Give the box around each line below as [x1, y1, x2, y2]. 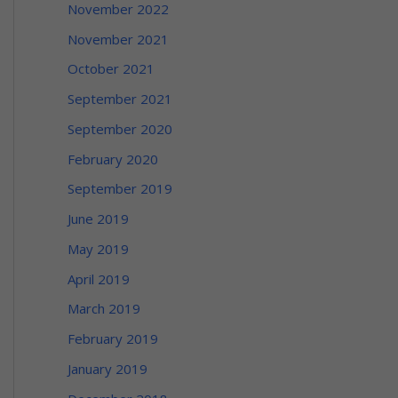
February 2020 [68, 149, 158, 168]
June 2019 [68, 210, 129, 228]
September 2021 [68, 90, 172, 108]
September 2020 [68, 119, 172, 138]
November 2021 [68, 29, 169, 48]
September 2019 [68, 179, 172, 198]
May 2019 [68, 239, 129, 258]
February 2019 [68, 330, 158, 348]
